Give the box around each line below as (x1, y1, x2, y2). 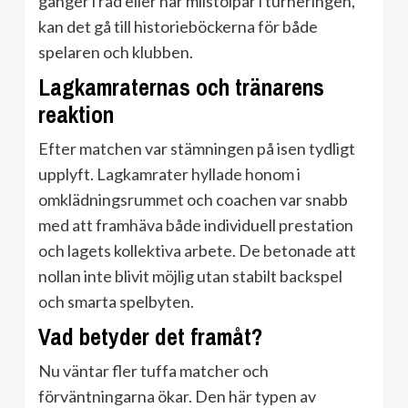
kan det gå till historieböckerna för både (38, 16, 318, 37)
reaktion (38, 99, 114, 131)
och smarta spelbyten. (38, 291, 194, 312)
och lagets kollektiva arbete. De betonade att (38, 240, 356, 261)
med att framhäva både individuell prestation (38, 215, 353, 236)
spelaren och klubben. (38, 42, 193, 63)
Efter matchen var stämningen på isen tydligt (38, 138, 355, 159)
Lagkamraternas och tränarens (38, 72, 324, 104)
